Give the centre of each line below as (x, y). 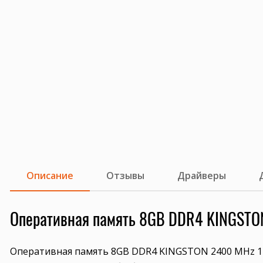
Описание (50, 176)
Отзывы (125, 176)
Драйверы (202, 176)
